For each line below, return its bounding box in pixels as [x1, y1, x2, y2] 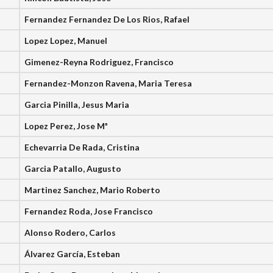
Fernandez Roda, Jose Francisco [24, 206, 154, 216]
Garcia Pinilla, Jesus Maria [24, 99, 130, 110]
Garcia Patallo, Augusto [24, 163, 122, 174]
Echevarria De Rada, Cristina [24, 142, 140, 152]
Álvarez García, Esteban [24, 249, 121, 259]
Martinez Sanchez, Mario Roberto [24, 185, 161, 195]
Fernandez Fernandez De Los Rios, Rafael [24, 14, 190, 24]
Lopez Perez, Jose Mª [24, 121, 108, 131]
